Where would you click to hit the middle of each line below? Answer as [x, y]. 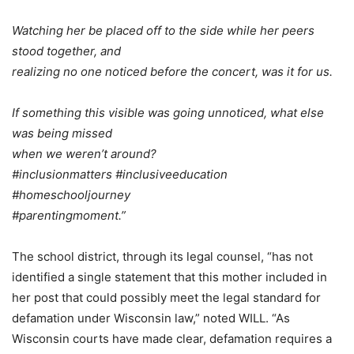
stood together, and [66, 51]
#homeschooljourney [71, 194]
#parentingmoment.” [69, 215]
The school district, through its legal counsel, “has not [162, 256]
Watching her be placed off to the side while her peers [163, 30]
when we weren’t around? [84, 153]
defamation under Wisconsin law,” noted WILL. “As [151, 318]
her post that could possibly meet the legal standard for [166, 297]
